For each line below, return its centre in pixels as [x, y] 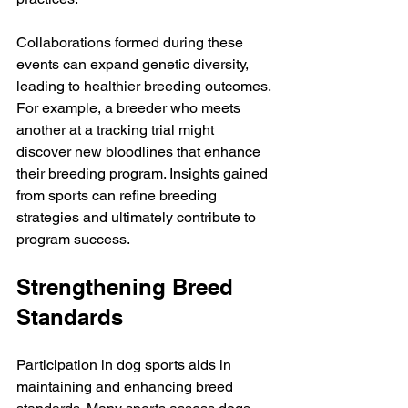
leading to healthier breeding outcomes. [145, 86]
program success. [73, 239]
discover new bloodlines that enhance [140, 152]
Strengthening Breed [128, 287]
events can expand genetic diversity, [134, 64]
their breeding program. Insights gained [144, 173]
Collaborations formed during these [132, 42]
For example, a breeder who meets [130, 108]
